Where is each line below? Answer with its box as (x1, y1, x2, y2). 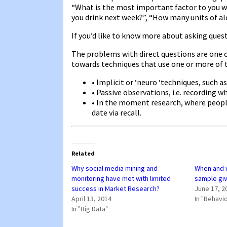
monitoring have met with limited (71, 173, 171, 183)
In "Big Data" (71, 204, 108, 213)
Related (71, 149, 95, 157)
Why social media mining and (71, 163, 158, 173)
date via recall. (92, 107, 141, 118)
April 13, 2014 (71, 194, 111, 203)
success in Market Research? (71, 183, 160, 193)
